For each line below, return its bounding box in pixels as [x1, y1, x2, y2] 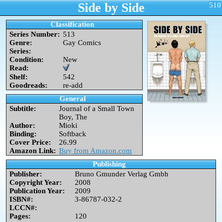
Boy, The [59, 113, 88, 121]
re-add [63, 81, 83, 89]
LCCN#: [9, 204, 38, 212]
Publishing [92, 160, 126, 168]
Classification [51, 20, 95, 28]
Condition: [9, 55, 44, 63]
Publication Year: [9, 187, 65, 195]
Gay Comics [63, 39, 102, 47]
